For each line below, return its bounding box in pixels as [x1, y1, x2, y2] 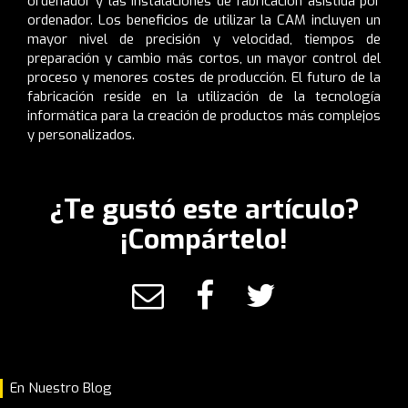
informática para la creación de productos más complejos [27, 106, 381, 125]
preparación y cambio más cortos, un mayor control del [27, 48, 381, 67]
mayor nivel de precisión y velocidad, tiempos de [27, 29, 381, 48]
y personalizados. [27, 125, 135, 144]
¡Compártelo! [120, 220, 288, 258]
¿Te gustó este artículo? [48, 190, 360, 228]
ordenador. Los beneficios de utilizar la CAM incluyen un [27, 10, 381, 29]
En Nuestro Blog [10, 378, 112, 397]
